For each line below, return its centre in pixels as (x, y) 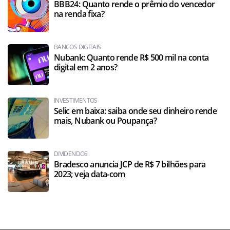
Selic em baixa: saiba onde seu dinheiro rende (136, 111)
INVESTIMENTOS (76, 100)
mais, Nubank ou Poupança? (105, 121)
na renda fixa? (79, 14)
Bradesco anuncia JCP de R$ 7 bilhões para (130, 164)
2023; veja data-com (90, 174)
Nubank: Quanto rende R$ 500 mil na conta (131, 57)
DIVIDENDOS (71, 154)
